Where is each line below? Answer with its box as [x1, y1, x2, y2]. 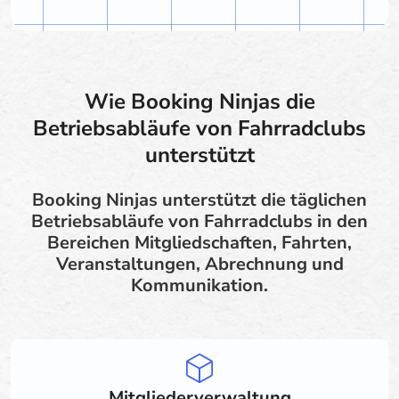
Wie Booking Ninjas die [84, 86, 315, 116]
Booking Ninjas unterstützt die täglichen [32, 187, 367, 212]
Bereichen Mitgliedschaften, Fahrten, [47, 230, 352, 255]
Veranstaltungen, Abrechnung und [55, 251, 344, 276]
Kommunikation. [131, 273, 268, 297]
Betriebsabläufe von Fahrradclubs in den [31, 208, 368, 233]
